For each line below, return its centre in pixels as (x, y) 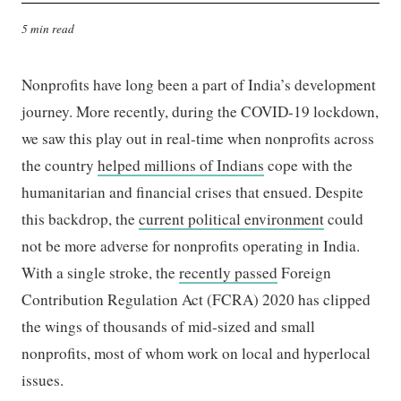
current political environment (232, 218)
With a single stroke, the (101, 272)
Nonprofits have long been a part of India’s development (199, 84)
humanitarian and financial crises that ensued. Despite (193, 192)
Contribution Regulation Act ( (117, 299)
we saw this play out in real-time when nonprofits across (198, 138)
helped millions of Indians (181, 165)
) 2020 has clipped (312, 299)
